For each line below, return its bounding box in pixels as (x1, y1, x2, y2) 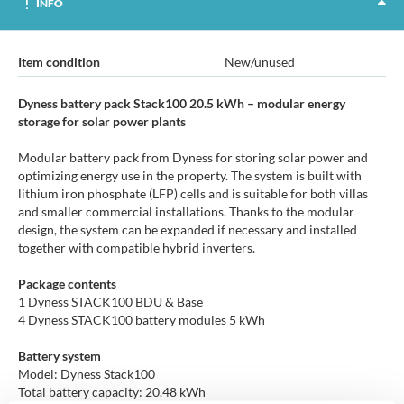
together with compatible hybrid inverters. (18, 240, 255, 256)
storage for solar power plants (18, 114, 186, 130)
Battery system (18, 348, 101, 364)
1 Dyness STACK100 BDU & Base (18, 294, 203, 310)
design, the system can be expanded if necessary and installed (18, 222, 357, 238)
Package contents (18, 276, 116, 292)
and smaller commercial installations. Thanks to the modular (18, 204, 354, 220)
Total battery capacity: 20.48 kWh (18, 384, 206, 400)
